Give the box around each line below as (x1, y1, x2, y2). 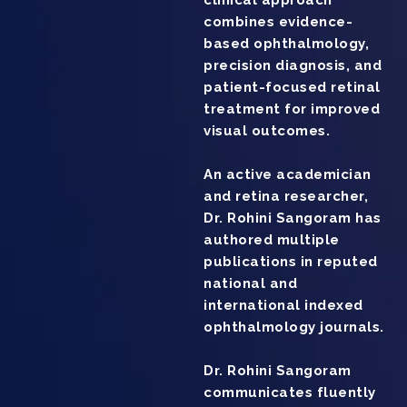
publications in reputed (203, 253, 378, 271)
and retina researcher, (203, 188, 368, 205)
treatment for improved (203, 101, 380, 118)
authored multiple (203, 232, 340, 249)
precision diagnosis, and (203, 57, 382, 74)
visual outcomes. (203, 123, 330, 140)
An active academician (203, 166, 372, 184)
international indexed (203, 297, 363, 314)
